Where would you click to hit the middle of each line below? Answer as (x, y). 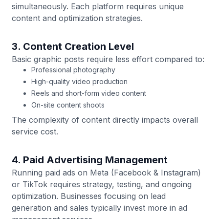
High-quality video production (79, 81)
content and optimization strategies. (77, 18)
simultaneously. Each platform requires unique (98, 6)
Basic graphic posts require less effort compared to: (108, 59)
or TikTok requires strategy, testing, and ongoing (102, 184)
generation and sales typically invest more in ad (99, 208)
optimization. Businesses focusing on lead (89, 196)
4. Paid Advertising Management (90, 160)
